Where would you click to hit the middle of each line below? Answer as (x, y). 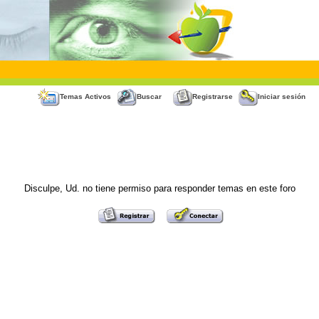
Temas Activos (85, 97)
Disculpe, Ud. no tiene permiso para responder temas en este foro (159, 188)
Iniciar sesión (282, 97)
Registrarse (213, 97)
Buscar (149, 97)
